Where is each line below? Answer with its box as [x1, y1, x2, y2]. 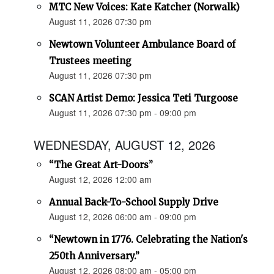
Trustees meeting [49, 55, 131, 67]
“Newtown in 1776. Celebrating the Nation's [49, 234, 248, 246]
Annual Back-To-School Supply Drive [49, 196, 218, 209]
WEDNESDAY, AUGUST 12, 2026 [34, 136, 215, 154]
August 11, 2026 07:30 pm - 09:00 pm [49, 106, 196, 119]
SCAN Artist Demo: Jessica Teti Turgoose [49, 92, 238, 105]
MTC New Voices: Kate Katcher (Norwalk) [49, 1, 240, 13]
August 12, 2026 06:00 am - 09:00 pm [49, 210, 196, 223]
